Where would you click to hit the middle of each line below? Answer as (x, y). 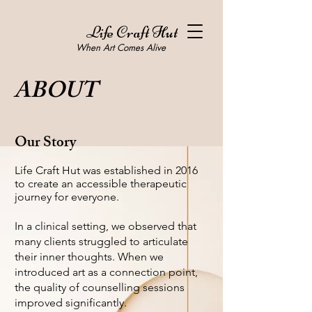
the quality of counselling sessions (100, 287)
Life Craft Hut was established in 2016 (106, 170)
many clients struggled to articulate (101, 241)
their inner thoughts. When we (89, 257)
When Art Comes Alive (121, 47)
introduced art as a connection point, (106, 272)
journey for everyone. (67, 197)
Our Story (45, 144)
